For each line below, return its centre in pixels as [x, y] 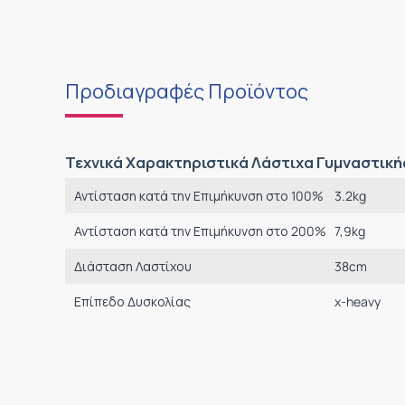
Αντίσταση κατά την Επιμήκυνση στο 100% [199, 196]
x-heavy [358, 301]
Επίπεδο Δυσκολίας [132, 301]
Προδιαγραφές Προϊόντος [187, 91]
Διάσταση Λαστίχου [133, 266]
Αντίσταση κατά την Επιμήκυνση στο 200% [200, 231]
